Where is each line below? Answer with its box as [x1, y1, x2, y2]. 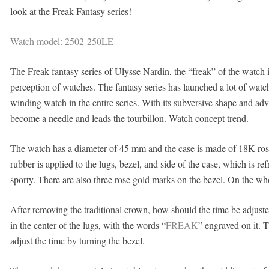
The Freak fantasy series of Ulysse [10, 65, 141, 77]
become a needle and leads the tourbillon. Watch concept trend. [10, 112, 249, 124]
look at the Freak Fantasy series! [10, 5, 131, 17]
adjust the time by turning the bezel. [10, 234, 145, 247]
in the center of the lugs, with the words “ [10, 219, 166, 231]
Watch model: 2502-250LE [10, 35, 113, 47]
